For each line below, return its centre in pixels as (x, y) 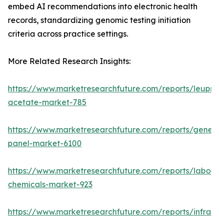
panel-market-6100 (45, 143)
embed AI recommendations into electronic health (103, 7)
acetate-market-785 (47, 102)
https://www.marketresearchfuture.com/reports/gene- (112, 130)
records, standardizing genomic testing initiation (99, 20)
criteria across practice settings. (68, 34)
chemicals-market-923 (50, 185)
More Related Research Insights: (69, 61)
